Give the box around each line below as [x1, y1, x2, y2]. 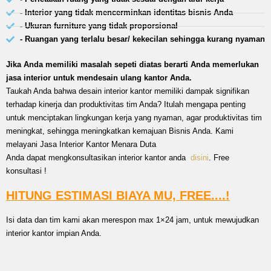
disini [191, 153, 209, 162]
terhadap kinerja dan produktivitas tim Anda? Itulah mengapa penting [6, 100, 246, 109]
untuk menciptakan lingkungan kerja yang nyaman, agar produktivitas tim [6, 113, 262, 122]
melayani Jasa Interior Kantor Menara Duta [6, 140, 156, 149]
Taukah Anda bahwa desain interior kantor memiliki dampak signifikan [6, 87, 249, 96]
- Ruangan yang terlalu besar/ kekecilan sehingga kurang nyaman [19, 34, 265, 44]
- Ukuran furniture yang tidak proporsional [19, 21, 178, 30]
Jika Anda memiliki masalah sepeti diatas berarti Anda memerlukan [6, 60, 259, 69]
